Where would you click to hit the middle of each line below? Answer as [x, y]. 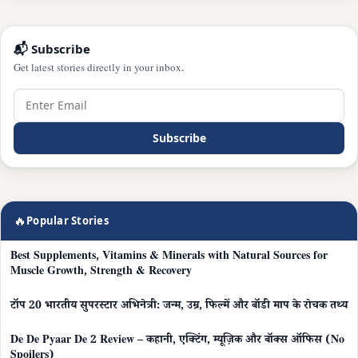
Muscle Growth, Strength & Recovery [101, 272]
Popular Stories [68, 221]
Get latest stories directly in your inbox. [99, 69]
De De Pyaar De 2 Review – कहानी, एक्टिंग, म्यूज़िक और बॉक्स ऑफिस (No [177, 341]
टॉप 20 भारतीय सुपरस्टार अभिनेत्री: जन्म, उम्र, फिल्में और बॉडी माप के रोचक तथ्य [179, 306]
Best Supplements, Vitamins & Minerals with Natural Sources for [169, 257]
